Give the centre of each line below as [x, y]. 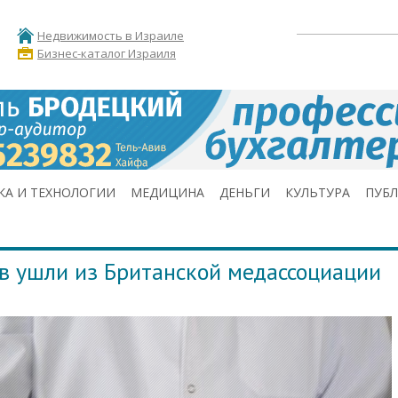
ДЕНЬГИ [245, 192]
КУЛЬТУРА [318, 192]
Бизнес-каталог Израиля [107, 54]
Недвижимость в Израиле [111, 36]
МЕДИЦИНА [167, 192]
